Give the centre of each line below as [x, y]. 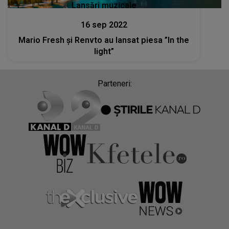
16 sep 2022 [104, 25]
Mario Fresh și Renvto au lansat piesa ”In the [104, 40]
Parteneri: [114, 83]
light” [104, 51]
